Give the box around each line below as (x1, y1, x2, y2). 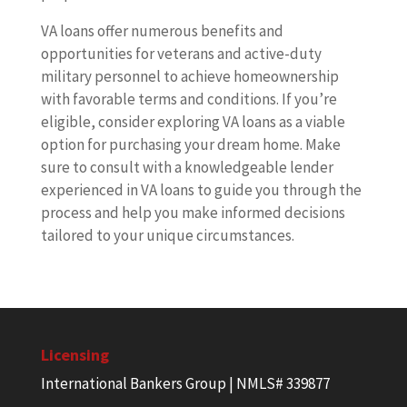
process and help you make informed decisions (40, 203, 345, 223)
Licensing (40, 344, 109, 366)
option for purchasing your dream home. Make (40, 134, 341, 155)
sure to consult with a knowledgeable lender (40, 157, 333, 178)
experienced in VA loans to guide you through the (40, 180, 362, 201)
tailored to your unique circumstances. (40, 225, 294, 246)
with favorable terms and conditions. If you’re (40, 89, 337, 110)
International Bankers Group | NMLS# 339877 (40, 373, 330, 394)
